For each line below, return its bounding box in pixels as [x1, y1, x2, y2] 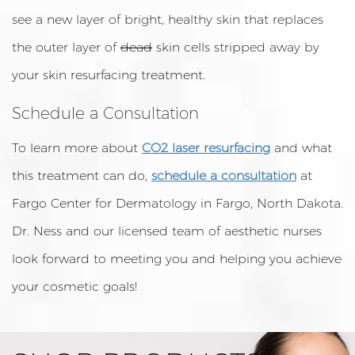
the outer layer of [12, 40, 120, 55]
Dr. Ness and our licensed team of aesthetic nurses [12, 223, 322, 239]
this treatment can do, [12, 168, 151, 183]
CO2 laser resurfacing [142, 140, 270, 155]
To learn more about [12, 140, 142, 155]
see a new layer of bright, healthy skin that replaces [12, 12, 323, 27]
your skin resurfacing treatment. [12, 67, 205, 82]
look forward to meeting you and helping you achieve [12, 251, 342, 266]
